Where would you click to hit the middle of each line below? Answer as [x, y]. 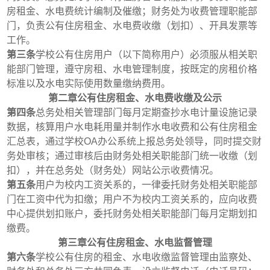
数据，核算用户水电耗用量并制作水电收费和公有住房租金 [132, 127]
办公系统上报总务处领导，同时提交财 [180, 141]
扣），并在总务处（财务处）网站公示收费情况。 [113, 170]
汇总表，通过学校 [46, 141]
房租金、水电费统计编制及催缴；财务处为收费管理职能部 [132, 11]
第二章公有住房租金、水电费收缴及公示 [135, 98]
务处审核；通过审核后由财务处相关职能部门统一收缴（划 [132, 155]
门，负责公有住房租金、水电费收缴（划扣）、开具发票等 [132, 25]
